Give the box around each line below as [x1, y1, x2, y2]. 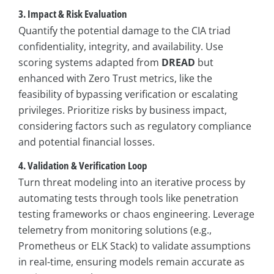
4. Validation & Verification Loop [18, 158, 147, 172]
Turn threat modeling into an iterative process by [18, 176, 245, 190]
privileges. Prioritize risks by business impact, [18, 103, 227, 117]
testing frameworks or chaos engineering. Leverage [18, 207, 254, 221]
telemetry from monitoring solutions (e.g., [18, 223, 212, 237]
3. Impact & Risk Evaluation [18, 6, 127, 21]
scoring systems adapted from [18, 55, 161, 69]
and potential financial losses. [18, 135, 155, 149]
